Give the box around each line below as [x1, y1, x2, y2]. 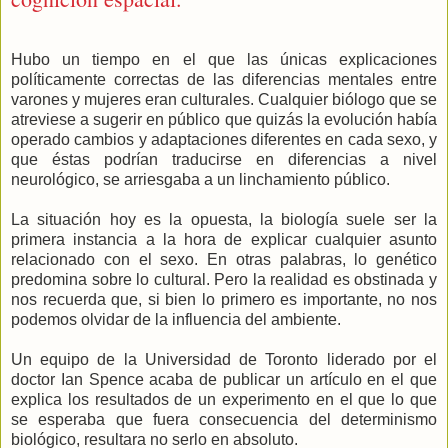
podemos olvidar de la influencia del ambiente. [11, 310, 341, 328]
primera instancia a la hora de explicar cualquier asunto [11, 230, 437, 248]
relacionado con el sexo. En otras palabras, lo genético [11, 250, 437, 268]
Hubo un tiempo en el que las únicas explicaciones [11, 50, 437, 68]
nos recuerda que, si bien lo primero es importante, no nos [11, 290, 437, 308]
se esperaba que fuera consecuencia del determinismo [11, 410, 437, 428]
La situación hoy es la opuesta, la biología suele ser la [11, 210, 437, 228]
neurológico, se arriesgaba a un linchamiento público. [11, 170, 390, 188]
